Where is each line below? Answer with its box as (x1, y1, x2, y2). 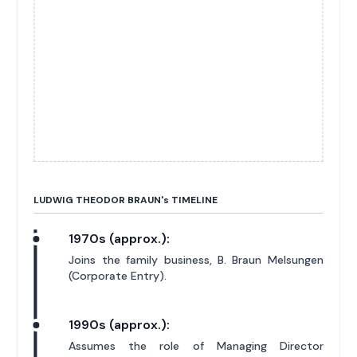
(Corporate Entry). (69, 268, 167, 283)
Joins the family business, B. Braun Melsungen (69, 252, 324, 267)
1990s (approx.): (69, 316, 171, 333)
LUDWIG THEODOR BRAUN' (33, 193, 164, 206)
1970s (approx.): (69, 229, 171, 247)
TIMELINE (169, 193, 218, 206)
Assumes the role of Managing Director (69, 338, 324, 353)
